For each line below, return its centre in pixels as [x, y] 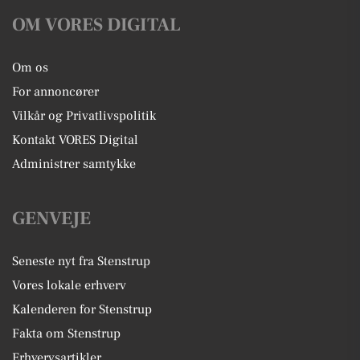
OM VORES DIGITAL [96, 25]
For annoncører [55, 92]
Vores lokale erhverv [69, 286]
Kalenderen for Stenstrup [82, 310]
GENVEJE [51, 219]
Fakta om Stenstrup [66, 334]
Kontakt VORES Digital [75, 140]
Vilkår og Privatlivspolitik [84, 116]
